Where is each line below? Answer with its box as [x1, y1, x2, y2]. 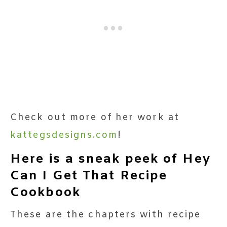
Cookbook [10, 184, 81, 202]
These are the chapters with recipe [10, 209, 201, 221]
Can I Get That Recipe [10, 168, 168, 185]
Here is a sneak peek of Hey [10, 151, 211, 168]
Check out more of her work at [10, 111, 179, 124]
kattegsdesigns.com [10, 129, 118, 142]
